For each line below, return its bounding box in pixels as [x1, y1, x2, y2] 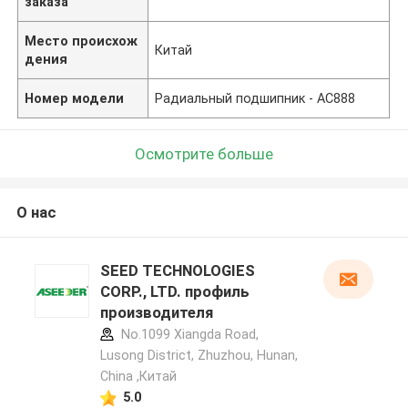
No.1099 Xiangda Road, [117, 327, 259, 342]
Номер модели [25, 90, 125, 106]
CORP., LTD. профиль [99, 282, 250, 301]
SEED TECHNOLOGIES [99, 261, 255, 280]
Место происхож [25, 33, 138, 48]
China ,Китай [99, 369, 177, 384]
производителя [99, 303, 213, 322]
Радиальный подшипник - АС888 [155, 90, 356, 106]
